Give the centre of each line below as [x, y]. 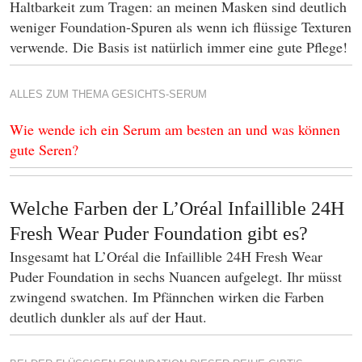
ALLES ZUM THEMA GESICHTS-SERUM [108, 94]
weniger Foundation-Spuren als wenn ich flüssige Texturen [181, 27]
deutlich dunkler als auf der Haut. [108, 317]
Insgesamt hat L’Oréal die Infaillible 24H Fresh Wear [166, 256]
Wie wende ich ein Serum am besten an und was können [175, 129]
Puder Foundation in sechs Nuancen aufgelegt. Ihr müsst [176, 276]
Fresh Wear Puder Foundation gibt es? [159, 234]
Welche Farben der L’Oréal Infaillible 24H [177, 208]
